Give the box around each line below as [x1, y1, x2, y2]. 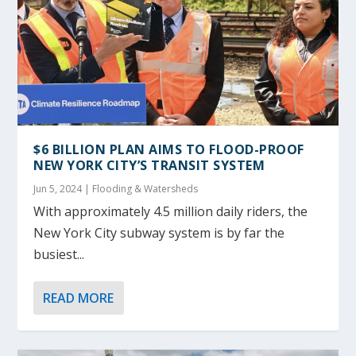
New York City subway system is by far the [33, 224, 285, 242]
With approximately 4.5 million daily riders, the [33, 203, 308, 221]
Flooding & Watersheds [92, 182, 199, 196]
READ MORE [43, 289, 114, 308]
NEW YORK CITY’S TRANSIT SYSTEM [33, 157, 265, 175]
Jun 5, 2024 [33, 182, 83, 196]
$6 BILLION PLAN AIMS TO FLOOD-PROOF [33, 141, 304, 159]
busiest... [33, 246, 85, 264]
